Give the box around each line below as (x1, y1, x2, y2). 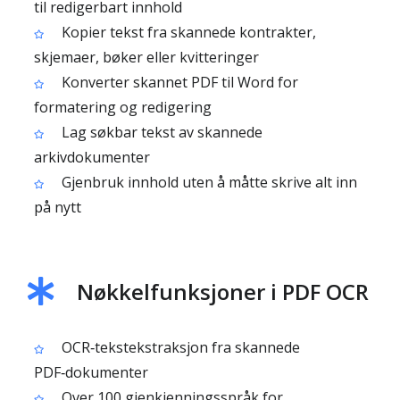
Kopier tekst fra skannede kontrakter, (58, 22, 316, 42)
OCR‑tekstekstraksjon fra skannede (58, 337, 300, 357)
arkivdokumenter (34, 147, 150, 167)
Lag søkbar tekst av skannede (58, 122, 262, 142)
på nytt (34, 197, 81, 217)
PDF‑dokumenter (34, 362, 148, 382)
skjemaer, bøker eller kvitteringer (34, 47, 259, 67)
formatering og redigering (34, 97, 212, 117)
